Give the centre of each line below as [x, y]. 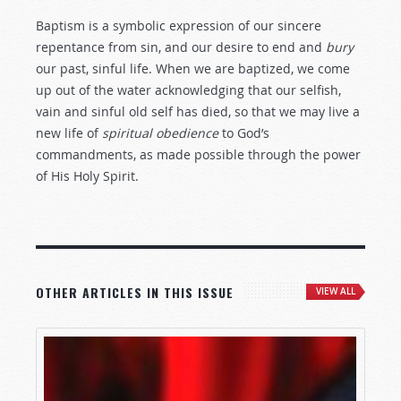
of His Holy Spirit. [87, 176]
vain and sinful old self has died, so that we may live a [198, 111]
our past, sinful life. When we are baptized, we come [193, 68]
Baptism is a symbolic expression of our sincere [179, 26]
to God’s [246, 133]
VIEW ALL [336, 291]
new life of [69, 133]
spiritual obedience [162, 133]
